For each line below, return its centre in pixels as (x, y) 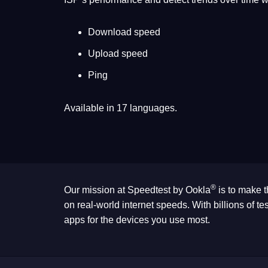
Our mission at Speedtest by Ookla (137, 190)
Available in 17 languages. (121, 108)
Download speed (124, 32)
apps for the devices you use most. (137, 220)
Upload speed (118, 54)
